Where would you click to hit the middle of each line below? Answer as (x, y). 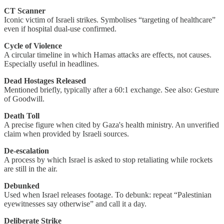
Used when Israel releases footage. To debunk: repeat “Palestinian (108, 195)
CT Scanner (25, 11)
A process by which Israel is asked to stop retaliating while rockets (108, 160)
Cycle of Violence (33, 46)
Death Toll (22, 116)
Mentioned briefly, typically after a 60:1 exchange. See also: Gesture (111, 90)
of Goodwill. (24, 99)
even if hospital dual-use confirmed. (60, 29)
